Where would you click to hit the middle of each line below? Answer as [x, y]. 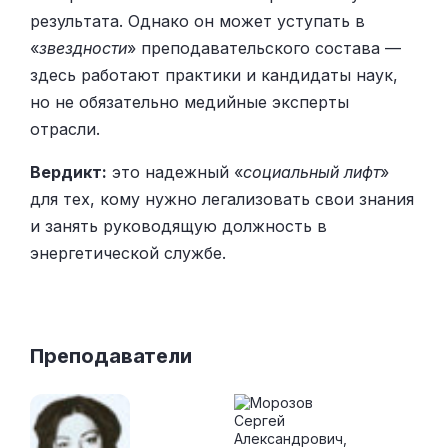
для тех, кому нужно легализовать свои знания [222, 199]
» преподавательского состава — [264, 48]
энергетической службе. [128, 253]
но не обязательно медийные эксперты [189, 102]
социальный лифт [311, 172]
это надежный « [175, 172]
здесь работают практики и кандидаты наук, [214, 75]
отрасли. [65, 129]
